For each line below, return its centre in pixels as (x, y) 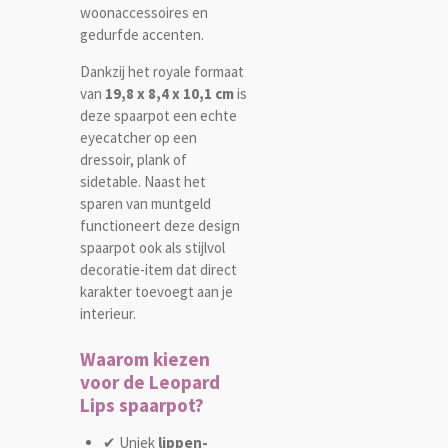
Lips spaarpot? (142, 404)
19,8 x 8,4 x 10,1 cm (169, 94)
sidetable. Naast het (143, 182)
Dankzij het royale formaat (162, 72)
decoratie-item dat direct (158, 270)
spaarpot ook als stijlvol (152, 248)
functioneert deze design (160, 226)
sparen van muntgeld (145, 204)
